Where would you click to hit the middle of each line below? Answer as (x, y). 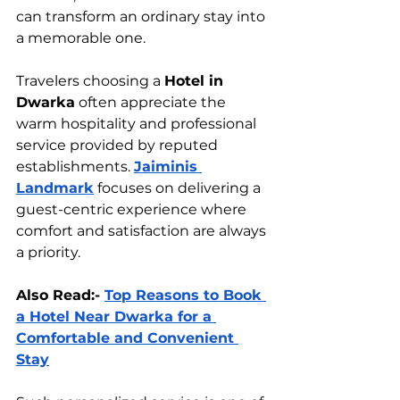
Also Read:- (60, 296)
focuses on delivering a (179, 188)
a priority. (48, 253)
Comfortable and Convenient (127, 338)
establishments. (75, 167)
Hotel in (196, 81)
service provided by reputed (119, 146)
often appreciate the (152, 103)
